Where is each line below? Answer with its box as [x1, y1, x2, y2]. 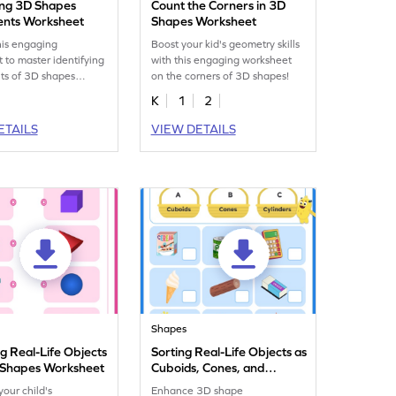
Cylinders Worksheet [151, 377, 267, 391]
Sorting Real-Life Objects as [151, 345, 308, 359]
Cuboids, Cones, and [151, 361, 265, 375]
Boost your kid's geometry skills [151, 38, 301, 50]
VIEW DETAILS [150, 122, 236, 136]
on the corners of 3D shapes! [151, 70, 290, 82]
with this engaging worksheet [151, 54, 293, 66]
